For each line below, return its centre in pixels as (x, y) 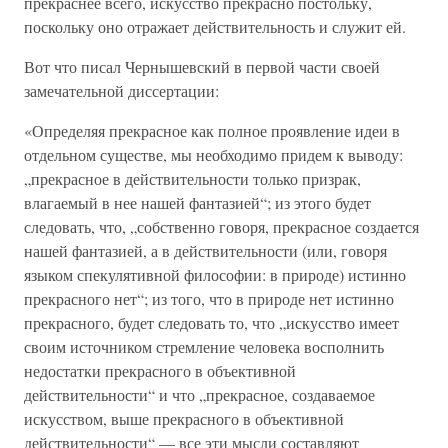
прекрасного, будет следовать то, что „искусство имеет (211, 322)
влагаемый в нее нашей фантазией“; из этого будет (197, 202)
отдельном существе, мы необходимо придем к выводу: (213, 154)
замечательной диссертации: (121, 90)
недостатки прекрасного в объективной (160, 370)
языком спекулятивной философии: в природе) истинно (215, 274)
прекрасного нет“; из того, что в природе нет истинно (209, 298)
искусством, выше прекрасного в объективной (184, 418)
